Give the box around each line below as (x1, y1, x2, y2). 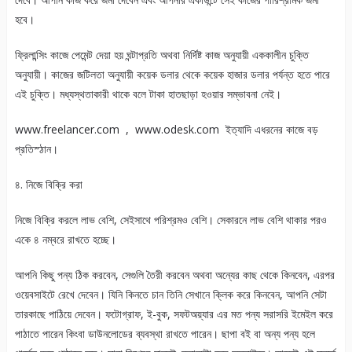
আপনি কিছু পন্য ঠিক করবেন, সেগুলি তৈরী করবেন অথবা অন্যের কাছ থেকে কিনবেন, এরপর (14, 267, 335, 283)
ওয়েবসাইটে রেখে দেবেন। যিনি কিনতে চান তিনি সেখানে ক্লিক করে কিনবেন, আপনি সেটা (14, 287, 327, 302)
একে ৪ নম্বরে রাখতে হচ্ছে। (14, 232, 116, 247)
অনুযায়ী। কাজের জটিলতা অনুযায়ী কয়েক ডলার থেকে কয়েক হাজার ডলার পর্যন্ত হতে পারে (14, 67, 330, 82)
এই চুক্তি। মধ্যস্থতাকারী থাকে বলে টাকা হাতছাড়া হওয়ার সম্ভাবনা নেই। (14, 86, 281, 102)
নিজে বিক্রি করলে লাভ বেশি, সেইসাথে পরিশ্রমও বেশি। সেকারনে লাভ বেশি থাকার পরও (14, 212, 327, 228)
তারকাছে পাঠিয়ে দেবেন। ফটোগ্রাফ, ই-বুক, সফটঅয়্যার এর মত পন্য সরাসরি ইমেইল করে (14, 306, 333, 322)
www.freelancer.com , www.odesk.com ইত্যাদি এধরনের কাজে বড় (14, 122, 318, 137)
